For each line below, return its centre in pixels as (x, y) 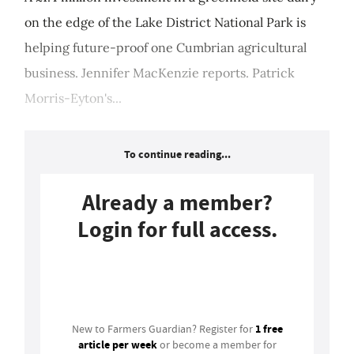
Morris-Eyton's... (73, 98)
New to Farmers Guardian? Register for (163, 329)
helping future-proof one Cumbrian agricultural (166, 48)
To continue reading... (177, 155)
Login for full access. (177, 230)
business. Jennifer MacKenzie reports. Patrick (160, 73)
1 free (269, 329)
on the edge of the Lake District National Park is (165, 23)
